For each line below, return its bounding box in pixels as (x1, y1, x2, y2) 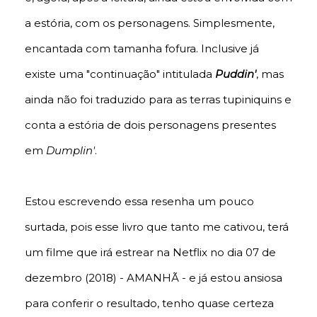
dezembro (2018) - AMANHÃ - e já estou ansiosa (25, 271, 282, 285)
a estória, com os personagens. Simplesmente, (25, 16, 275, 30)
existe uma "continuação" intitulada (25, 67, 215, 81)
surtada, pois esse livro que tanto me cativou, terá (25, 220, 289, 234)
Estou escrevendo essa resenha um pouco (25, 195, 254, 209)
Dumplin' (46, 144, 95, 158)
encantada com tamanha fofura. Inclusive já (25, 42, 259, 56)
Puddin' (215, 67, 256, 81)
